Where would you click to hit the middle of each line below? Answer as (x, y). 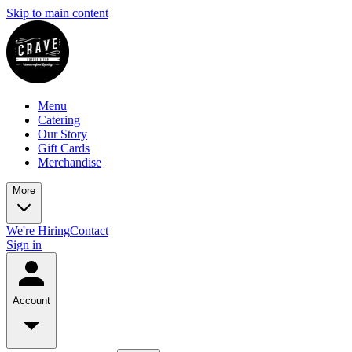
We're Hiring (38, 231)
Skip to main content (57, 13)
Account (31, 301)
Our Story (62, 134)
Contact (89, 231)
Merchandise (70, 162)
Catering (59, 120)
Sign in (24, 245)
